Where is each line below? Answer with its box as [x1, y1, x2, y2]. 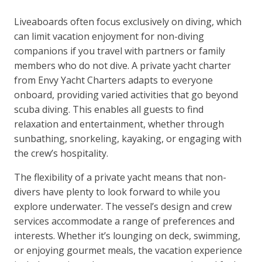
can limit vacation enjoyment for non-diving [14, 30, 205, 43]
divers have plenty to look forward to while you [14, 185, 220, 199]
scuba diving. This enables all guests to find [14, 103, 204, 116]
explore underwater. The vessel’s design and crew [14, 200, 232, 213]
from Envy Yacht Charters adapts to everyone [14, 74, 213, 87]
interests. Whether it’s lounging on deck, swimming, [14, 229, 241, 243]
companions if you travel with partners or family [14, 44, 226, 58]
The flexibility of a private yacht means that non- [14, 171, 227, 184]
